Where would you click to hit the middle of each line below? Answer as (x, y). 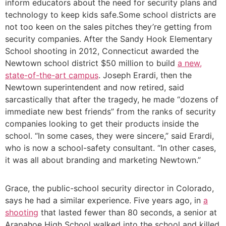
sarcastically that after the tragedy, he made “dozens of (112, 100)
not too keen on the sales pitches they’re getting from (108, 27)
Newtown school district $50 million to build (91, 63)
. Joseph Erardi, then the (145, 75)
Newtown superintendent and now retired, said (95, 88)
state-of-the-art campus (52, 75)
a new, (190, 63)
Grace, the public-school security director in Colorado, (109, 188)
